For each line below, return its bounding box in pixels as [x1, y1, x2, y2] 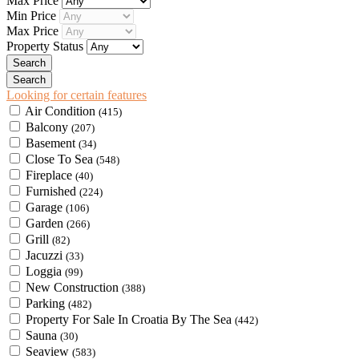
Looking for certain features [6, 87, 147, 102]
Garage [26, 200, 66, 214]
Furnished [26, 184, 79, 198]
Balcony [26, 119, 71, 134]
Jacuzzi [26, 248, 66, 262]
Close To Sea [26, 151, 96, 166]
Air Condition [25, 103, 99, 118]
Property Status [6, 38, 87, 53]
